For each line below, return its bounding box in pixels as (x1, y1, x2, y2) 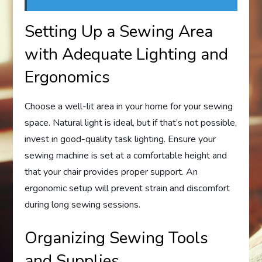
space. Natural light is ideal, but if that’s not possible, (25, 116, 237, 129)
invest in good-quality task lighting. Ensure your (25, 133, 216, 146)
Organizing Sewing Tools (25, 227, 209, 249)
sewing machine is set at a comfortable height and (25, 149, 227, 162)
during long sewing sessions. (25, 198, 141, 211)
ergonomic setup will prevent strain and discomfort (25, 182, 230, 195)
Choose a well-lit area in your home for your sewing (25, 100, 233, 113)
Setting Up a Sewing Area (25, 20, 213, 43)
